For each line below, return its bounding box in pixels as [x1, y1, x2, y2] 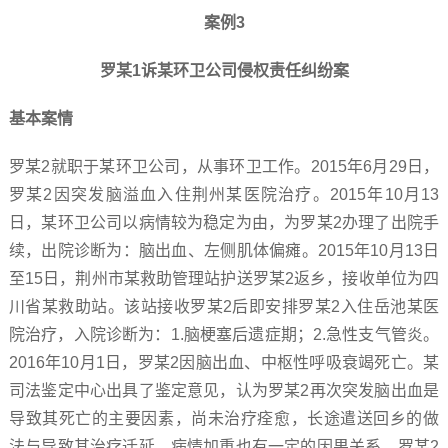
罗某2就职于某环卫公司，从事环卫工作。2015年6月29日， [8, 158, 440, 175]
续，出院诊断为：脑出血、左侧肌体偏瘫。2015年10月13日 [8, 242, 440, 259]
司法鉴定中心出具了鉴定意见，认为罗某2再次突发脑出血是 [8, 382, 440, 399]
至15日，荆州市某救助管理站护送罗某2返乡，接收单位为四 [8, 270, 440, 287]
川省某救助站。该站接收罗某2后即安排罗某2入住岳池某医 [8, 298, 440, 315]
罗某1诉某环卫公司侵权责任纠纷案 [99, 62, 349, 79]
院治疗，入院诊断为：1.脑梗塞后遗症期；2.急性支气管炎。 [8, 326, 440, 343]
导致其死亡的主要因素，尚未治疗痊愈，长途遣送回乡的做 [8, 410, 440, 427]
